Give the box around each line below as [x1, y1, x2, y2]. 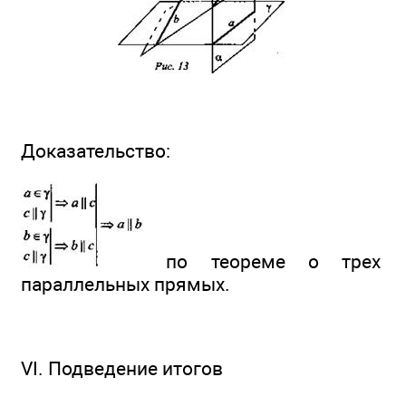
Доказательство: [21, 140, 170, 163]
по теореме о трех [143, 250, 381, 274]
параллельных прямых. [21, 273, 230, 296]
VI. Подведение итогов [21, 357, 223, 381]
